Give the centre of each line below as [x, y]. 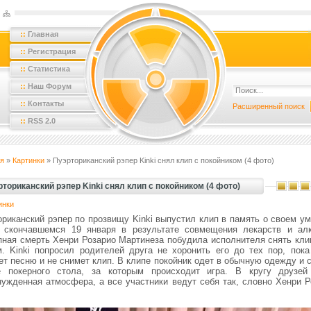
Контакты [46, 103]
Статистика [49, 69]
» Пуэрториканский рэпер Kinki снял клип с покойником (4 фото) [159, 160]
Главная [43, 34]
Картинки [28, 160]
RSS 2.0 [42, 121]
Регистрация [52, 51]
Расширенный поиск [269, 106]
